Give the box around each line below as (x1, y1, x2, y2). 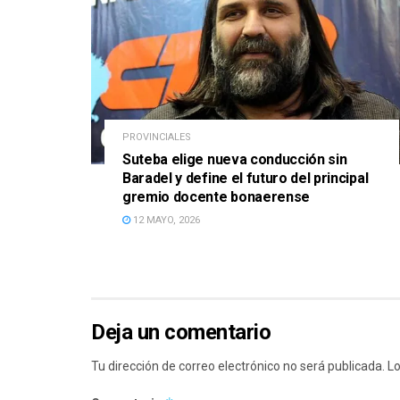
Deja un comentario (91, 320, 271, 346)
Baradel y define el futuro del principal (122, 170, 369, 187)
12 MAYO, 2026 (130, 214, 200, 227)
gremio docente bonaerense (122, 188, 310, 206)
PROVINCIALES (122, 131, 191, 144)
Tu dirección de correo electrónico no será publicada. (91, 359, 385, 374)
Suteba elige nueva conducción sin (122, 151, 347, 169)
